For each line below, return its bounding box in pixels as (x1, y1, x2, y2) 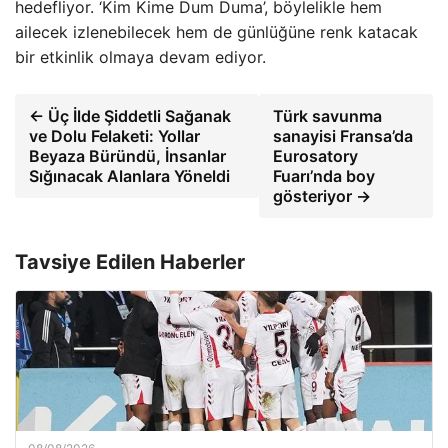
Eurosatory (273, 146, 359, 166)
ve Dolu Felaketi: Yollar (29, 126, 200, 146)
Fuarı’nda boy (273, 166, 376, 186)
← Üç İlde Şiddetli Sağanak (29, 106, 231, 126)
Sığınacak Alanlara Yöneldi (29, 166, 230, 186)
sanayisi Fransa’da (273, 126, 414, 146)
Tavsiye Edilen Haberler (15, 250, 245, 274)
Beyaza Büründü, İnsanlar (29, 146, 226, 166)
